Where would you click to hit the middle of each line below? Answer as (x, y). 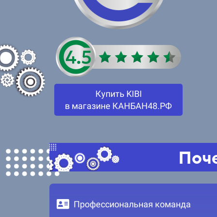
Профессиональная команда (132, 204)
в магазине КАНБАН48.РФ (118, 106)
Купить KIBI (118, 93)
